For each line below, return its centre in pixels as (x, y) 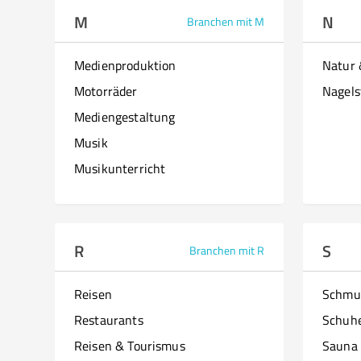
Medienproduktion (125, 65)
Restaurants (109, 320)
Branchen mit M (226, 21)
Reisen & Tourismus (130, 346)
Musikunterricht (120, 168)
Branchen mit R (227, 250)
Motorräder (106, 91)
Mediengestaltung (125, 117)
